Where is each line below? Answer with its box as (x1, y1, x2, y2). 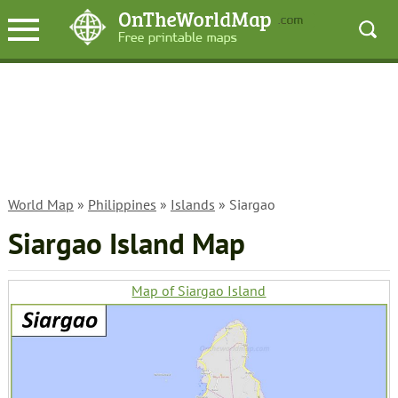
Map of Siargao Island (131, 282, 267, 299)
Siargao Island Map (7, 225, 245, 262)
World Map (7, 195, 74, 213)
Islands (170, 195, 215, 213)
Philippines (87, 195, 156, 213)
